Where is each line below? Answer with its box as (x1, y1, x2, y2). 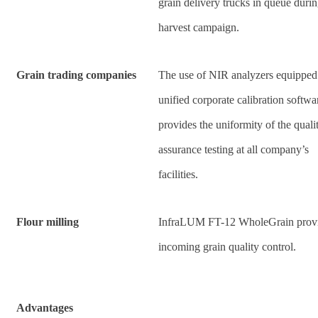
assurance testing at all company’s (158, 143, 309, 155)
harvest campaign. (158, 21, 239, 33)
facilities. (158, 168, 198, 180)
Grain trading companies (16, 68, 136, 81)
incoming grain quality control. (158, 240, 296, 253)
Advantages (16, 301, 73, 314)
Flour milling (16, 215, 79, 228)
